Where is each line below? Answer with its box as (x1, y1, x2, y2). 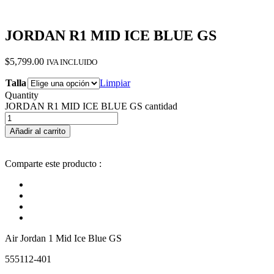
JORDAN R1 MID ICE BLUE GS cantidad (5, 100, 177, 111)
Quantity (5, 89, 39, 100)
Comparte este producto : (5, 158, 102, 169)
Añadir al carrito (10, 126, 65, 136)
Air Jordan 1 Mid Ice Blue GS (5, 232, 122, 243)
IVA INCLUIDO (46, 57, 97, 67)
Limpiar (100, 77, 130, 88)
